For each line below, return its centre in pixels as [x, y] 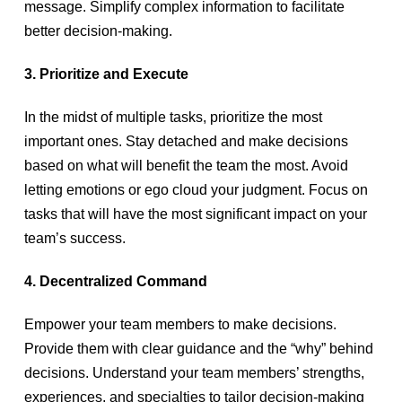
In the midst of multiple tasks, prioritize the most [173, 117]
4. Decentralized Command [117, 281]
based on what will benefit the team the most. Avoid [186, 166]
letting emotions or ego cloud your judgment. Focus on [196, 190]
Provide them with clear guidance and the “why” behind [198, 349]
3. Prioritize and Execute [108, 74]
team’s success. [76, 238]
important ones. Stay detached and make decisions [186, 141]
